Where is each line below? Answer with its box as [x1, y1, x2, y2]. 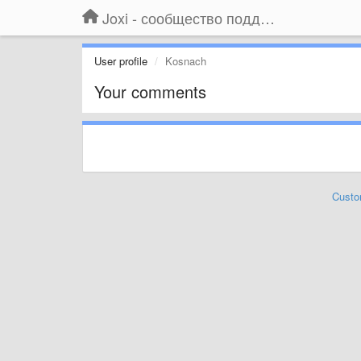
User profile [94, 53, 147, 68]
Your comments [94, 80, 206, 103]
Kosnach [165, 53, 206, 68]
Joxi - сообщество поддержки [260, 7, 275, 28]
